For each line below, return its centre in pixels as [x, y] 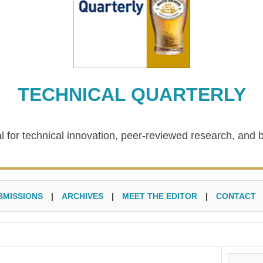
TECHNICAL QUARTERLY [131, 95]
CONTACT [236, 196]
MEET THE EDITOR [160, 196]
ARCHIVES [82, 196]
